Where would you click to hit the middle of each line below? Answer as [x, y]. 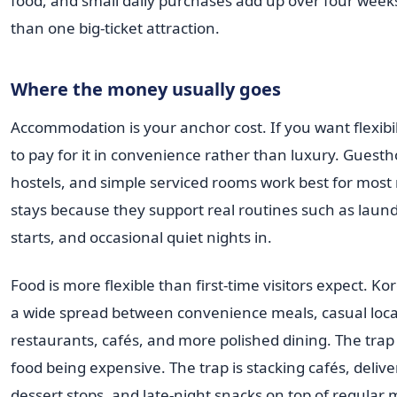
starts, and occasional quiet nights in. [141, 237]
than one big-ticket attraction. [115, 28]
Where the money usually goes [146, 90]
